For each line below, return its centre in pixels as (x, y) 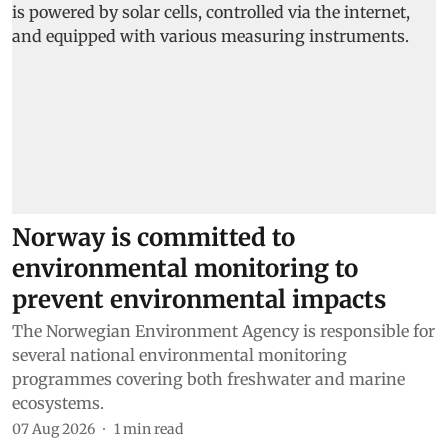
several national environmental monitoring (179, 355)
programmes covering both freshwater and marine (208, 379)
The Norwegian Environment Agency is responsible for (223, 331)
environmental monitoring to (185, 269)
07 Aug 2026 (53, 429)
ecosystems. (58, 403)
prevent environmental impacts (199, 300)
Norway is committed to (153, 238)
